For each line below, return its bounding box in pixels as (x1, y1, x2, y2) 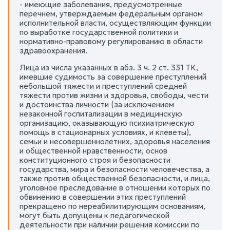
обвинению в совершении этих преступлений (20, 191, 186, 202)
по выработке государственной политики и (20, 27, 178, 37)
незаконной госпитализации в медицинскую (20, 108, 182, 119)
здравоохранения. (20, 45, 87, 55)
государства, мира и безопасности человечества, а (20, 164, 209, 174)
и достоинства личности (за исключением (20, 99, 174, 109)
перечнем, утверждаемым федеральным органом (20, 8, 203, 18)
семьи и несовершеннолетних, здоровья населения (20, 136, 210, 146)
